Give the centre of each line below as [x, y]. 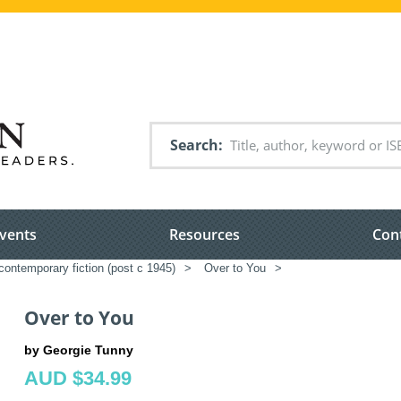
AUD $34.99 [78, 378]
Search [194, 145]
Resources [205, 235]
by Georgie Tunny [79, 350]
